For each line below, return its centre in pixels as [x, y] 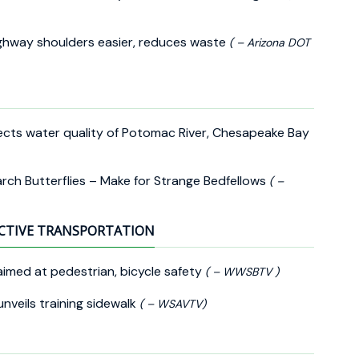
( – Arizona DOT [270, 42]
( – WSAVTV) [173, 303]
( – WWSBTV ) [242, 271]
